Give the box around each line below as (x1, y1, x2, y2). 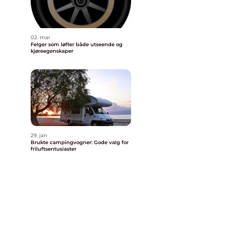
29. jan (31, 132, 47, 139)
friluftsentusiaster (31, 146, 76, 152)
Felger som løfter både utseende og (31, 41, 123, 48)
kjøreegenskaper (31, 48, 73, 54)
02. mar (31, 34, 50, 41)
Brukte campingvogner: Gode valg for (31, 139, 129, 146)
